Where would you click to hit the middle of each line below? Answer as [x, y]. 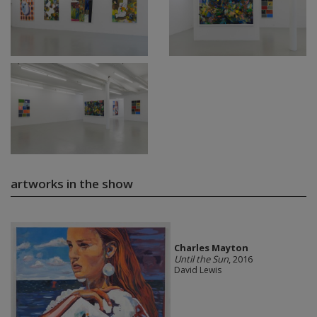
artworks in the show [72, 184]
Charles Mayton [211, 248]
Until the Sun [201, 259]
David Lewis [197, 270]
